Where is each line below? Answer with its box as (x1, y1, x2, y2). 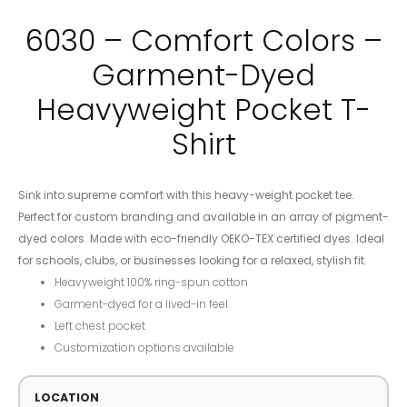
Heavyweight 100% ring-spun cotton (55, 273, 248, 290)
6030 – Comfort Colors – (25, 19, 382, 61)
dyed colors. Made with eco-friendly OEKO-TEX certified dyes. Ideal (18, 230, 384, 246)
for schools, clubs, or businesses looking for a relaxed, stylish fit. (18, 252, 367, 268)
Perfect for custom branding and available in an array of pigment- (18, 208, 389, 224)
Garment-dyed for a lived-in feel (55, 295, 228, 312)
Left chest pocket (55, 317, 145, 333)
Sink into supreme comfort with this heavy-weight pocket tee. (18, 186, 354, 203)
